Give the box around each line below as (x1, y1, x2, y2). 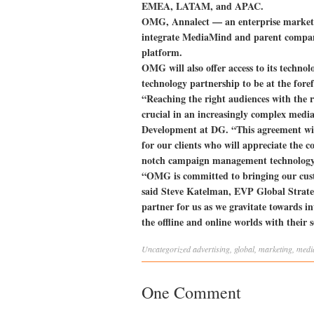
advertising (193, 243, 230, 254)
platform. (142, 45, 182, 60)
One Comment (142, 281, 241, 303)
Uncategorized (142, 243, 191, 254)
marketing (259, 243, 292, 254)
